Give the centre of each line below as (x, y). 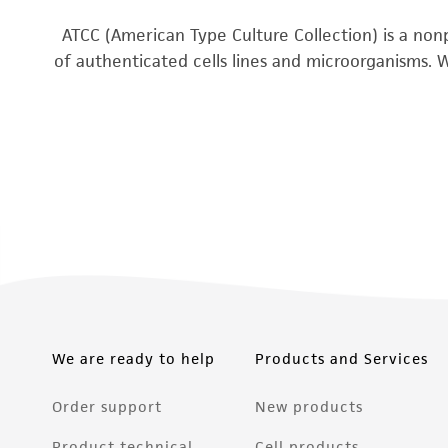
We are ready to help (133, 359)
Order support (107, 407)
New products (309, 407)
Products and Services (342, 359)
